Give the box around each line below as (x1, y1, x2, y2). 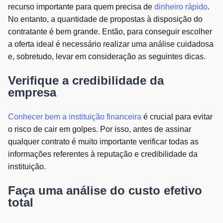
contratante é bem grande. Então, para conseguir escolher (8, 27, 212, 36)
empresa (8, 85, 60, 99)
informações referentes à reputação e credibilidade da (8, 149, 198, 158)
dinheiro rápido (154, 2, 208, 11)
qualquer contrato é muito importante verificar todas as (8, 137, 199, 146)
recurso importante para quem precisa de (8, 2, 154, 11)
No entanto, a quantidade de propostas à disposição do (8, 14, 203, 23)
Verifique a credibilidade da (8, 73, 164, 87)
